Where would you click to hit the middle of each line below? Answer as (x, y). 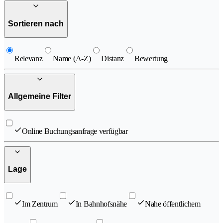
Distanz (113, 58)
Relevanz (29, 58)
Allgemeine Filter (40, 97)
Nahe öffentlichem (173, 204)
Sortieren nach (36, 24)
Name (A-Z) (72, 58)
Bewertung (151, 58)
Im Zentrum (40, 204)
